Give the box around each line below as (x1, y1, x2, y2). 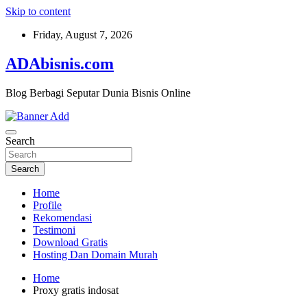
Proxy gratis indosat (33, 284, 119, 296)
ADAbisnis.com (5, 54, 114, 73)
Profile (33, 199, 62, 211)
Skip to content (5, 5, 71, 17)
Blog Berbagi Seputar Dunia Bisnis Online (5, 86, 191, 99)
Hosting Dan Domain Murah (33, 248, 158, 260)
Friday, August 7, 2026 (33, 29, 132, 40)
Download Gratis (33, 236, 108, 248)
